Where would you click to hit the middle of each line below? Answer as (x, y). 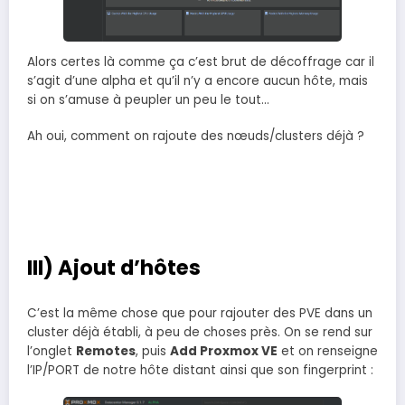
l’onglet (52, 351)
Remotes (106, 351)
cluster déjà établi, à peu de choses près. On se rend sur (200, 332)
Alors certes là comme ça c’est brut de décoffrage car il (201, 61)
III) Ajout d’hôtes (114, 268)
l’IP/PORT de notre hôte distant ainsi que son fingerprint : (200, 370)
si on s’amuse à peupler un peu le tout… (148, 99)
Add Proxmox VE (224, 351)
